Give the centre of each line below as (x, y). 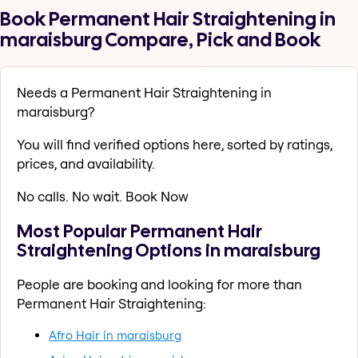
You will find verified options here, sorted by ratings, (175, 145)
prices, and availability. (86, 164)
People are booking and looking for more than (159, 284)
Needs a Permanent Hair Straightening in (144, 93)
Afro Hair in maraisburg (115, 335)
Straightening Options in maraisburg (169, 250)
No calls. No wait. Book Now (103, 197)
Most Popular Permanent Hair (139, 231)
